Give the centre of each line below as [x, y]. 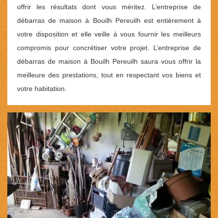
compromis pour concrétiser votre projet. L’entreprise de [109, 48]
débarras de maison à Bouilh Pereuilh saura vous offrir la [109, 62]
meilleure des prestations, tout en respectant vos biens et [109, 75]
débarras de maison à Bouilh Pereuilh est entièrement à [109, 21]
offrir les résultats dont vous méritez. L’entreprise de [109, 7]
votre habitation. [42, 89]
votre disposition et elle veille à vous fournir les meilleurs [109, 34]
